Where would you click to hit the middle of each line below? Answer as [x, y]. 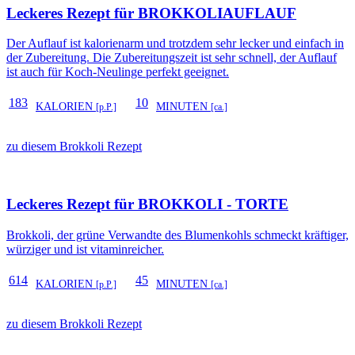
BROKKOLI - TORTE [213, 204]
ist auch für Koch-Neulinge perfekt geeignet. [118, 72]
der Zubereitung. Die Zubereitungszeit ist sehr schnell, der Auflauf [172, 58]
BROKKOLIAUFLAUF [217, 13]
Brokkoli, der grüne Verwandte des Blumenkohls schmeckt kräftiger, [177, 235]
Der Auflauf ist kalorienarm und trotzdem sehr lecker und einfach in [175, 44]
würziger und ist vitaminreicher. [85, 249]
